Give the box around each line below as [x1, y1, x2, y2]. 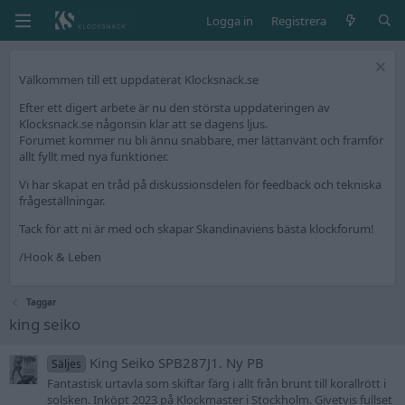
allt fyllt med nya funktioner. [19, 148, 168, 165]
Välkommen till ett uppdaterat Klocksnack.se [19, 71, 259, 88]
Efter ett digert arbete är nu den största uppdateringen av [19, 99, 330, 116]
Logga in [205, 12, 253, 29]
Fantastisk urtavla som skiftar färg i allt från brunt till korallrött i [47, 374, 386, 391]
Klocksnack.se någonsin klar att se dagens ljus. [19, 116, 268, 132]
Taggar [26, 296, 58, 308]
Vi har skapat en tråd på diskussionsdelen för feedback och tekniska [19, 176, 381, 193]
